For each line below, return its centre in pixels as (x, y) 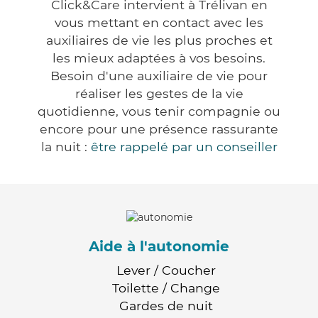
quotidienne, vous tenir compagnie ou (159, 111)
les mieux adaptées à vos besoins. (159, 58)
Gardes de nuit (166, 305)
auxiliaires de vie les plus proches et (159, 40)
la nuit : (66, 147)
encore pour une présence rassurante (159, 129)
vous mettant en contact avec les (159, 23)
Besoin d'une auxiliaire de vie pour (159, 76)
